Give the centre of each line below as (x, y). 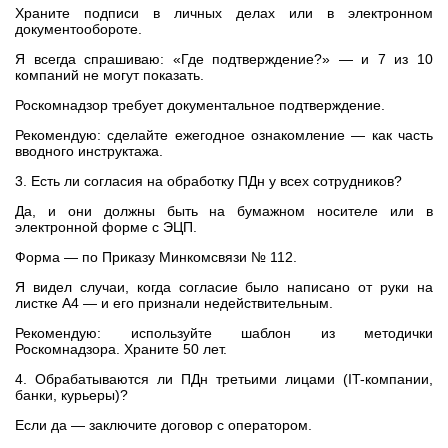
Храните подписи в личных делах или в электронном (224, 13)
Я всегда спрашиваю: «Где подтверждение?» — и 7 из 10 (224, 59)
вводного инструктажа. (89, 151)
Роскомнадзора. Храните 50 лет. (121, 349)
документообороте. (78, 29)
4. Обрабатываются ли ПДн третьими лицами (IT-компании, (224, 379)
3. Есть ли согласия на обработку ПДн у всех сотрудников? (208, 181)
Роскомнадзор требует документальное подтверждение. (200, 105)
